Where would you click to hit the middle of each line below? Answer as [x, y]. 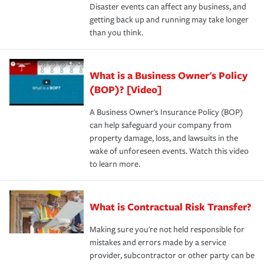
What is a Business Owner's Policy [169, 75]
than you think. [116, 32]
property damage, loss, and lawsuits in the [164, 138]
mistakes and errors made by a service [158, 242]
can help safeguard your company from [161, 125]
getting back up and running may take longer [169, 19]
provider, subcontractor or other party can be [172, 255]
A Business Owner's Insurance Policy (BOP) [166, 112]
